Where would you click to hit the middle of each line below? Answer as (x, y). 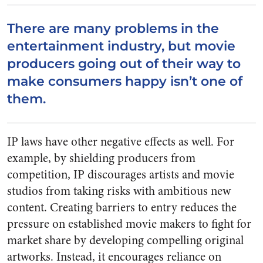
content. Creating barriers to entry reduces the (122, 208)
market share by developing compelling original (125, 240)
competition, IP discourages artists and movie (121, 175)
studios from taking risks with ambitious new (119, 191)
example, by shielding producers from (101, 158)
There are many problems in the (113, 28)
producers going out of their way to (124, 64)
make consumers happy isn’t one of (125, 81)
